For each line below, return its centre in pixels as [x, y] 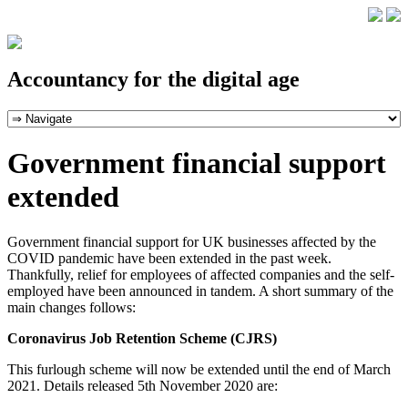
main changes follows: [71, 307]
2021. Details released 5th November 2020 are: [143, 385]
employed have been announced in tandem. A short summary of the [200, 291]
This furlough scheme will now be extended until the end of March [199, 369]
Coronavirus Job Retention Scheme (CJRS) [142, 338]
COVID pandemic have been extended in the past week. [169, 258]
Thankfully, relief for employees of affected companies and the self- [201, 274]
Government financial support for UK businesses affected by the [192, 241]
